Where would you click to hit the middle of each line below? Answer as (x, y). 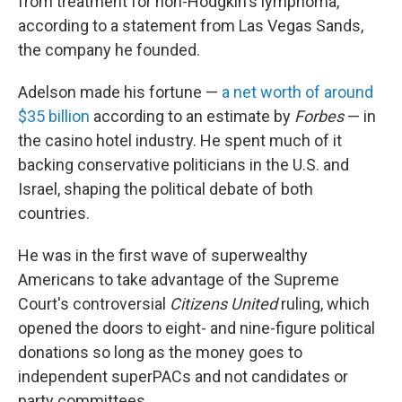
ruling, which (325, 304)
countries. (54, 214)
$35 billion (54, 117)
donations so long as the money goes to (160, 353)
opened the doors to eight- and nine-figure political (197, 328)
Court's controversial (94, 304)
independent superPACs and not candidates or (183, 377)
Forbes (321, 117)
